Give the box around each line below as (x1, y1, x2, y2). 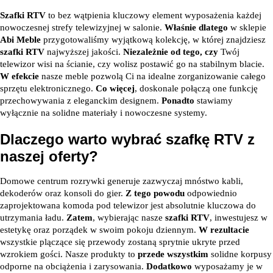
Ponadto (161, 96, 194, 105)
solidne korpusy (208, 249, 272, 259)
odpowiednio (185, 188, 237, 198)
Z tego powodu (126, 188, 185, 198)
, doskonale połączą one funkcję (135, 83, 258, 93)
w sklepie (228, 23, 266, 32)
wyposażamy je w (192, 261, 263, 271)
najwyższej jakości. (44, 47, 123, 57)
